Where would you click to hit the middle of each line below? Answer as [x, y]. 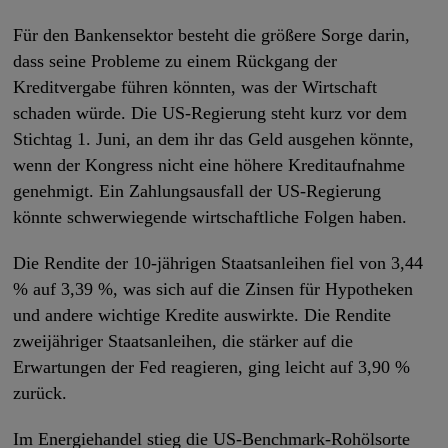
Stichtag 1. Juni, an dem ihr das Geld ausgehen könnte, [214, 139]
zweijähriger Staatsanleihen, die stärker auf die [183, 341]
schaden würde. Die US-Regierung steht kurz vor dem [210, 113]
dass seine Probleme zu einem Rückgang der [175, 61]
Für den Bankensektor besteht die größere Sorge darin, [212, 35]
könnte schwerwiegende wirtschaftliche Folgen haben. [210, 217]
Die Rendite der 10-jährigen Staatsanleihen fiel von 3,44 [218, 263]
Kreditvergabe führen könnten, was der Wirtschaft [195, 87]
